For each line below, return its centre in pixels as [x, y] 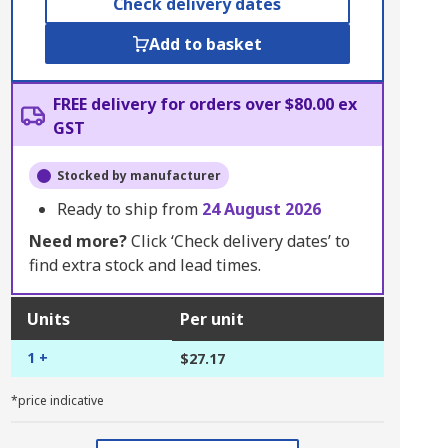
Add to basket [205, 44]
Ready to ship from [129, 209]
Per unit [211, 319]
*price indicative [57, 400]
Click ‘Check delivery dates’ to [238, 241]
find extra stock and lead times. [144, 265]
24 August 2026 [261, 209]
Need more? [77, 241]
